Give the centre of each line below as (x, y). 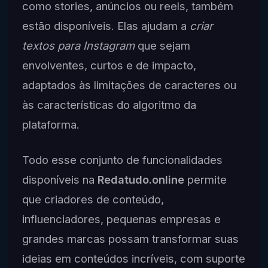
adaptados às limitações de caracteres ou (129, 85)
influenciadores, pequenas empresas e (121, 219)
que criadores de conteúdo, (93, 199)
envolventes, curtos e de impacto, (109, 65)
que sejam (162, 45)
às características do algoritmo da (109, 104)
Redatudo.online (141, 179)
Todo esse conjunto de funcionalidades (122, 159)
